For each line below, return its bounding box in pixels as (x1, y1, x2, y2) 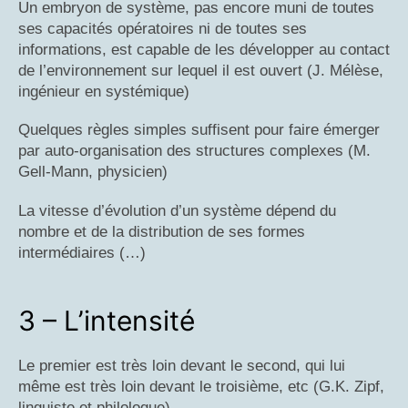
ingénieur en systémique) (18, 82, 189, 100)
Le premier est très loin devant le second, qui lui (18, 357, 345, 375)
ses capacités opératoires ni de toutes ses (18, 19, 307, 37)
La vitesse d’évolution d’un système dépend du (18, 202, 336, 220)
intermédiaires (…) (18, 244, 146, 262)
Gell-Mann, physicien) (18, 163, 168, 181)
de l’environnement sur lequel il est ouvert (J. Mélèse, (18, 61, 383, 79)
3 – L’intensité (18, 304, 195, 338)
